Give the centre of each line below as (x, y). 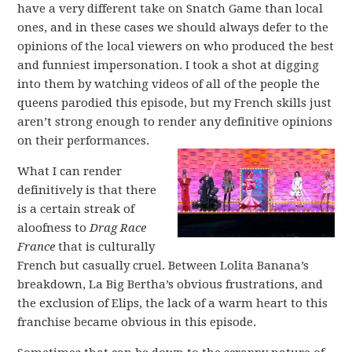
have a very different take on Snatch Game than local (170, 9)
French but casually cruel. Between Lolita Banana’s (163, 266)
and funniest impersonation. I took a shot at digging (169, 65)
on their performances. (84, 141)
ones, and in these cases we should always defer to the (173, 27)
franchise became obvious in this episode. (137, 322)
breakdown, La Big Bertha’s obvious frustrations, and (170, 284)
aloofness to (54, 228)
